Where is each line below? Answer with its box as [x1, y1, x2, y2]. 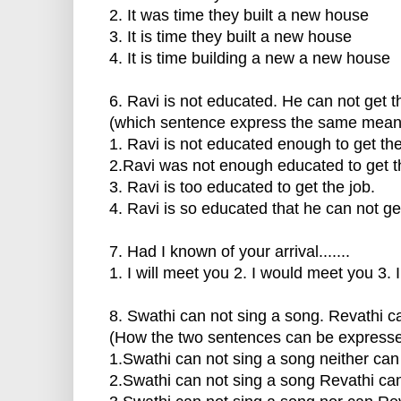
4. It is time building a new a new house [109, 49, 390, 68]
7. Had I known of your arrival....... [109, 243, 350, 261]
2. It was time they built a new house [109, 6, 369, 25]
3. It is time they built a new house [109, 28, 352, 47]
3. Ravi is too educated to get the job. [109, 178, 375, 197]
